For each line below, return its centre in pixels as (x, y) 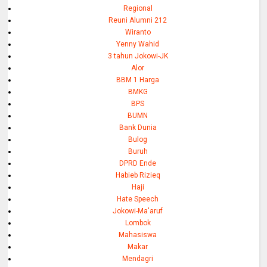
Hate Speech (138, 199)
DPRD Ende (138, 164)
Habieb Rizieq (138, 176)
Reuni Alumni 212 (138, 21)
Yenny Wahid (138, 44)
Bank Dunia (138, 128)
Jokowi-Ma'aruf (138, 211)
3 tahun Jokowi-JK (138, 56)
